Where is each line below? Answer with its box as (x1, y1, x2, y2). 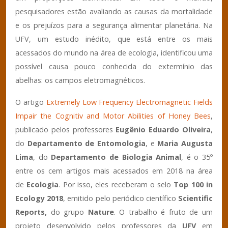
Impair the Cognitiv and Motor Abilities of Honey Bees (15, 110, 211, 121)
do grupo (47, 207, 88, 217)
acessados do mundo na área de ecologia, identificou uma (15, 47, 213, 58)
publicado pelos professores (15, 124, 116, 134)
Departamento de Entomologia (27, 138, 146, 148)
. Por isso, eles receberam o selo (59, 179, 174, 189)
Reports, (15, 207, 47, 217)
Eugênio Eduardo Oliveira (116, 124, 211, 134)
